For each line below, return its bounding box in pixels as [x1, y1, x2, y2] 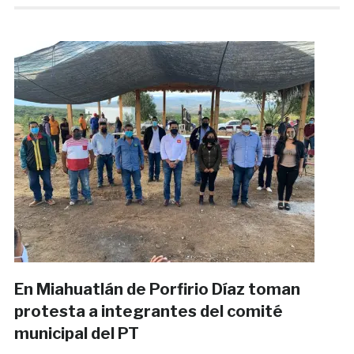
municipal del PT [13, 324, 139, 344]
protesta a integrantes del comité [13, 302, 283, 322]
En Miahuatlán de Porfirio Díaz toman [13, 280, 300, 299]
